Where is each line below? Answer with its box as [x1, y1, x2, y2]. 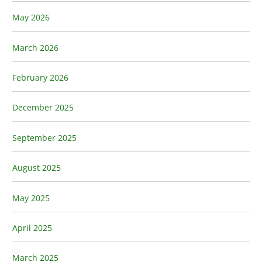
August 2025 [12, 162, 61, 174]
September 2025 [12, 132, 77, 143]
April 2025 [12, 222, 53, 233]
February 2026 [12, 71, 69, 83]
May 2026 [12, 12, 50, 23]
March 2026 [12, 42, 59, 53]
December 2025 [12, 102, 74, 113]
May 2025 [12, 192, 50, 204]
